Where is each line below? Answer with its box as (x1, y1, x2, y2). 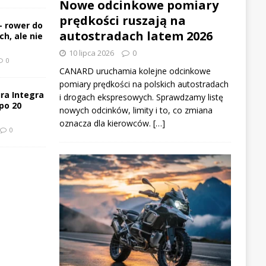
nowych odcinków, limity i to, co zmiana (59, 104, 213, 116)
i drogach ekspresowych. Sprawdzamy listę (59, 91, 223, 103)
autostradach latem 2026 (59, 27, 213, 44)
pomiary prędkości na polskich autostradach (59, 78, 229, 90)
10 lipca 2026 (68, 47, 114, 58)
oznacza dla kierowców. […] (59, 117, 165, 129)
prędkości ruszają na (59, 12, 186, 28)
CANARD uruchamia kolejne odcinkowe (59, 65, 211, 77)
